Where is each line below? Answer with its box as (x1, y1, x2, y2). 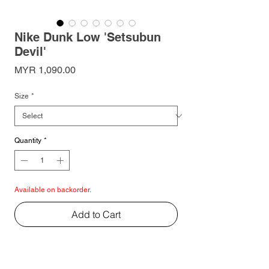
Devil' (14, 44, 46, 59)
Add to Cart (71, 208, 121, 220)
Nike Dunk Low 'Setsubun (14, 29, 161, 44)
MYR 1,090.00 (14, 64, 76, 76)
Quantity (14, 136, 41, 145)
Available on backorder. (14, 185, 91, 194)
